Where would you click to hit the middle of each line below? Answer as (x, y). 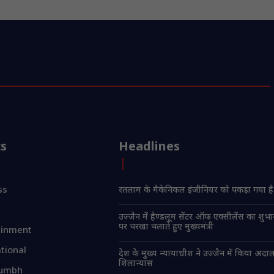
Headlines (150, 148)
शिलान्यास (136, 264)
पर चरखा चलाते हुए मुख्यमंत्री (166, 228)
